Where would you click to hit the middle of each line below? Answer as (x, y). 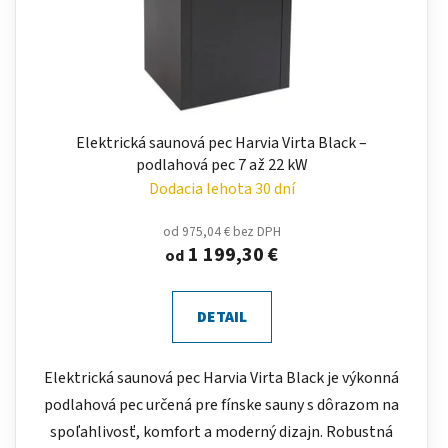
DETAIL (221, 317)
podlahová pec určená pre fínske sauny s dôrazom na (221, 405)
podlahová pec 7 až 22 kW (221, 165)
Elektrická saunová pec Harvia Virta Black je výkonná (221, 378)
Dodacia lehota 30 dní (221, 189)
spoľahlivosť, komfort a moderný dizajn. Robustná (221, 432)
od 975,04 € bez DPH (221, 232)
